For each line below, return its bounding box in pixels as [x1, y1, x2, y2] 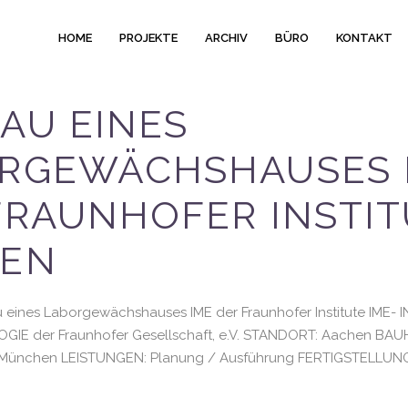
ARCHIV [205, 30, 248, 45]
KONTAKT [336, 30, 393, 45]
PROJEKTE [119, 30, 178, 45]
